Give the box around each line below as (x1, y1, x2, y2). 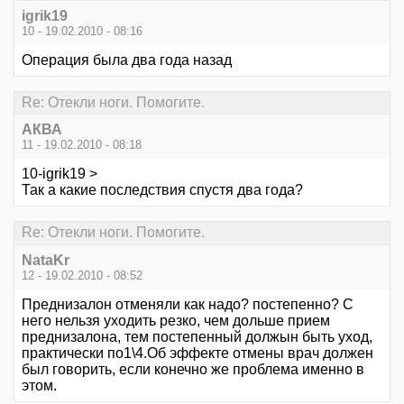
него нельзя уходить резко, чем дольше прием (22, 312, 330, 328)
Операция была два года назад (22, 51, 232, 68)
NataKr (22, 252, 69, 268)
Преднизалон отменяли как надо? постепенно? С (22, 296, 353, 312)
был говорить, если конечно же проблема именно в (22, 361, 364, 377)
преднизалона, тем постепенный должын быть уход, (22, 328, 372, 344)
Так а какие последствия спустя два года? (22, 182, 303, 198)
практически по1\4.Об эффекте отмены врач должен (22, 344, 373, 361)
